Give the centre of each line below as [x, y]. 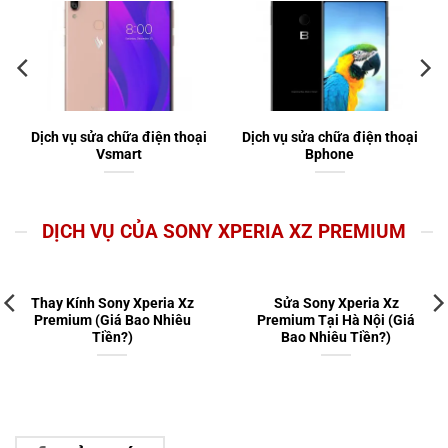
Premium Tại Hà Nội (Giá [336, 320]
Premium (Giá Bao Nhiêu [112, 320]
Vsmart [118, 153]
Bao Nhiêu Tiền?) [336, 337]
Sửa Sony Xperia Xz [336, 303]
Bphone [329, 153]
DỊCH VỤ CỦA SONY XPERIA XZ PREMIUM [224, 231]
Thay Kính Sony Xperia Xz [112, 303]
